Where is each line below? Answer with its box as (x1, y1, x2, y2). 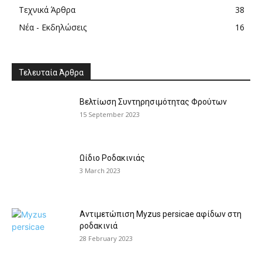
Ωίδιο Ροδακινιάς (80, 153, 145, 163)
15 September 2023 (80, 110, 140, 119)
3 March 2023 (80, 166, 120, 175)
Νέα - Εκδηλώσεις (19, 22, 87, 33)
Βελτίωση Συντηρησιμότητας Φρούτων (80, 97, 227, 107)
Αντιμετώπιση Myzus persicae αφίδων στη (80, 209, 242, 219)
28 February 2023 (80, 234, 133, 243)
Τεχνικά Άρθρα (19, 4, 75, 16)
